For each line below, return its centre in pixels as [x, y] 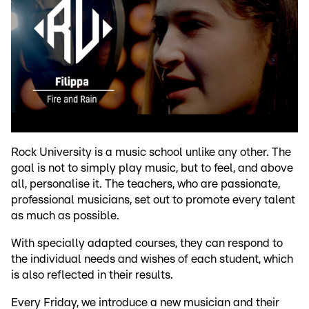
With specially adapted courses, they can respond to [147, 243]
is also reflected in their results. [92, 275]
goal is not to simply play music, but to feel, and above [152, 168]
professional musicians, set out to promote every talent [153, 200]
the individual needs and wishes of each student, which [152, 259]
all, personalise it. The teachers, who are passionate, [146, 184]
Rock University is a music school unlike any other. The [151, 152]
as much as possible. [65, 216]
